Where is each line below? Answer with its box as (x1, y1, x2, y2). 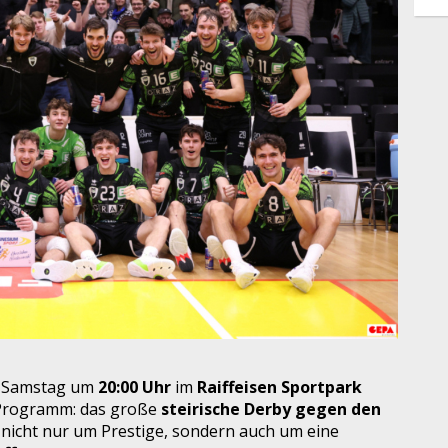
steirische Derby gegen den (161, 397, 381, 420)
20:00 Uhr (98, 375, 171, 398)
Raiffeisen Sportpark (197, 375, 362, 398)
